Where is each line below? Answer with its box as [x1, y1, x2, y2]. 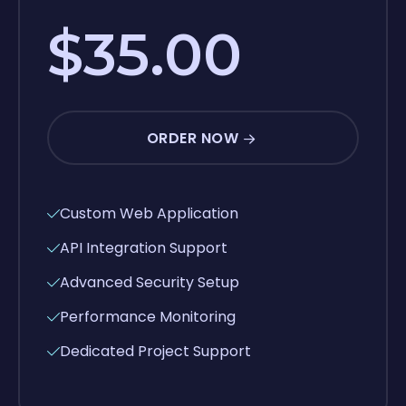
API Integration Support [60, 237, 227, 258]
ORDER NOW [146, 127, 239, 149]
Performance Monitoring [60, 305, 236, 327]
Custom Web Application [60, 202, 238, 224]
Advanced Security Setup [60, 271, 239, 293]
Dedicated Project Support [60, 340, 251, 362]
